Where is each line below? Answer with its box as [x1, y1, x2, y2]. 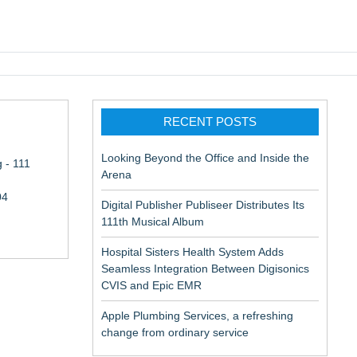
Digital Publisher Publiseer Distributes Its [101, 198, 304, 211]
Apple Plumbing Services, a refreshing [101, 309, 293, 322]
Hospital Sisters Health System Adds [101, 245, 284, 258]
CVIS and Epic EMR [101, 279, 202, 292]
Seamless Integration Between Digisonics [101, 262, 309, 275]
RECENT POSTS [163, 115, 257, 128]
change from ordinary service [101, 326, 249, 339]
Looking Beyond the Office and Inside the [101, 151, 309, 164]
